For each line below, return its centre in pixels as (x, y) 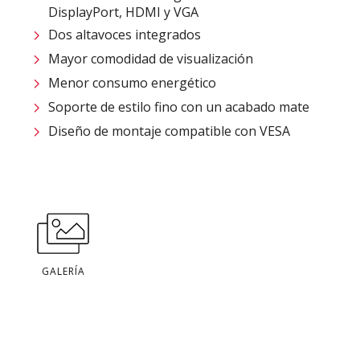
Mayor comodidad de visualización (151, 58)
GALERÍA (63, 271)
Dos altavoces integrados (125, 34)
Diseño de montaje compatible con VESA (169, 131)
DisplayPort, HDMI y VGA (123, 12)
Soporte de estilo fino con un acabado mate (179, 106)
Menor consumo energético (132, 82)
